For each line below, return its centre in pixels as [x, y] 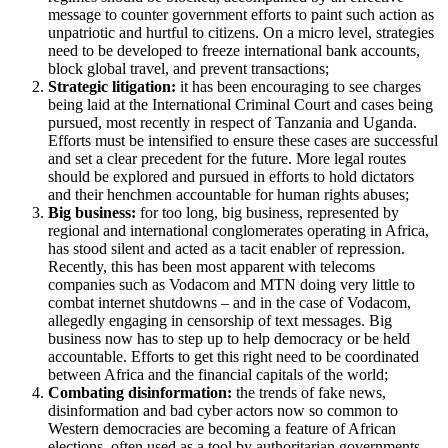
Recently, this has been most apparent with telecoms [211, 267]
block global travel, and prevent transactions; [188, 69]
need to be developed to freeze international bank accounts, [234, 51]
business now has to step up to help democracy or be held [229, 339]
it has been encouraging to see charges [298, 87]
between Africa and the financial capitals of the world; [218, 375]
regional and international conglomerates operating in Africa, [238, 231]
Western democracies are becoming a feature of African [222, 429]
